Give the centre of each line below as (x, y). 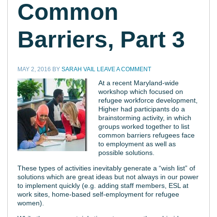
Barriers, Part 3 (101, 39)
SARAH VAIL (78, 69)
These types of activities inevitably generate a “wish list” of (106, 168)
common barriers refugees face (146, 135)
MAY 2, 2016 (34, 69)
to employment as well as (137, 144)
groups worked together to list (144, 126)
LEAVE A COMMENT (124, 69)
